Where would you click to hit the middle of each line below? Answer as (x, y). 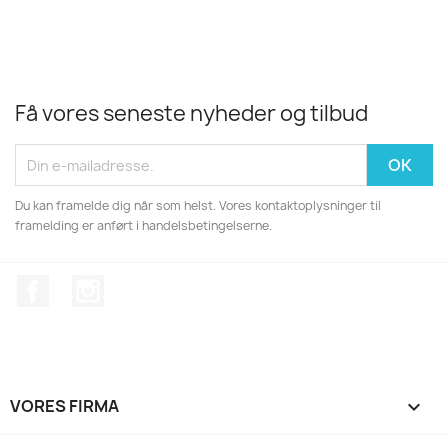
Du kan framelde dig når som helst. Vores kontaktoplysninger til (198, 205)
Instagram (143, 285)
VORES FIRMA (64, 405)
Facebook (86, 285)
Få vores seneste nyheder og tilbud (191, 113)
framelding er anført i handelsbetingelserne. (143, 225)
